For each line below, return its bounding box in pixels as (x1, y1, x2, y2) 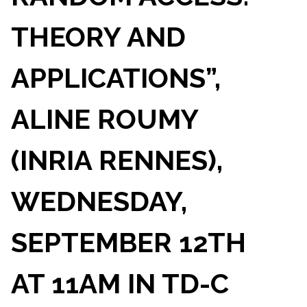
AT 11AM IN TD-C (10, 267, 229, 299)
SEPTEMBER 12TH (10, 225, 246, 258)
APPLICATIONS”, (10, 61, 221, 94)
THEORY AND (10, 20, 186, 53)
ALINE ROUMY (10, 102, 198, 135)
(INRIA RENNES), (10, 143, 223, 176)
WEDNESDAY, (10, 184, 187, 217)
